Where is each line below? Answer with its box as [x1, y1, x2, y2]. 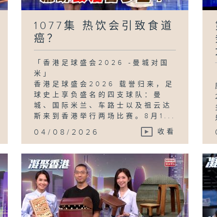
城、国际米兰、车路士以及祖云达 [34, 101, 172, 109]
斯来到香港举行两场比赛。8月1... [34, 112, 176, 120]
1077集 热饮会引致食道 [34, 19, 174, 32]
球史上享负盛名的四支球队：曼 [34, 91, 163, 99]
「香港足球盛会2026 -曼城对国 [34, 59, 170, 67]
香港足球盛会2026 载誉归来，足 [34, 80, 175, 88]
